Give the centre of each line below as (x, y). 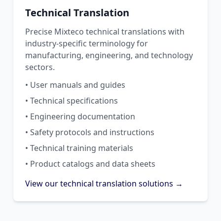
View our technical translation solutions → (104, 183)
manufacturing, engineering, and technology (109, 55)
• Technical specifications (71, 100)
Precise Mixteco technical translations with (105, 31)
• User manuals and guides (75, 85)
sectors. (40, 67)
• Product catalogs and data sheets (90, 164)
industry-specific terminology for (86, 43)
